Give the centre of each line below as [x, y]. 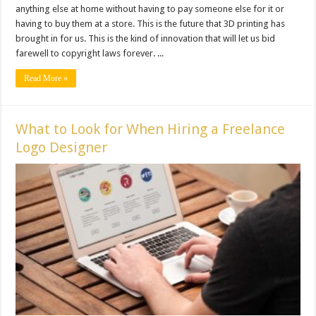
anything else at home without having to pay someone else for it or [150, 8]
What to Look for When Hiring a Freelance [151, 129]
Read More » [46, 78]
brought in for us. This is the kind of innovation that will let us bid [146, 38]
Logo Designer [62, 147]
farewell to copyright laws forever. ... [90, 53]
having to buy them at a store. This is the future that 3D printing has [151, 23]
